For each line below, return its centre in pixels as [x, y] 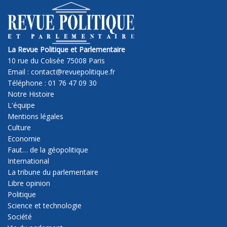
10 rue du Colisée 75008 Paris [56, 60]
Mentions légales [35, 116]
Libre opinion [29, 183]
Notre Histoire [31, 94]
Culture [19, 127]
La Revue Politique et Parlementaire [66, 49]
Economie [24, 138]
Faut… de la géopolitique [48, 149]
